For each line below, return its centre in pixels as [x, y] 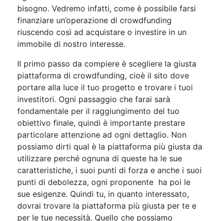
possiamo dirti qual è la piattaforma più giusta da [110, 146]
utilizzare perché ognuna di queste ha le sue [100, 158]
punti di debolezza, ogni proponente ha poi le [104, 182]
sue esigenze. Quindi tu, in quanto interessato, [103, 194]
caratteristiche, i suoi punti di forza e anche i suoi [110, 170]
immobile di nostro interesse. [73, 44]
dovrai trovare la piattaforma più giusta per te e [107, 205]
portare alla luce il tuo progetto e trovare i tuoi [105, 87]
